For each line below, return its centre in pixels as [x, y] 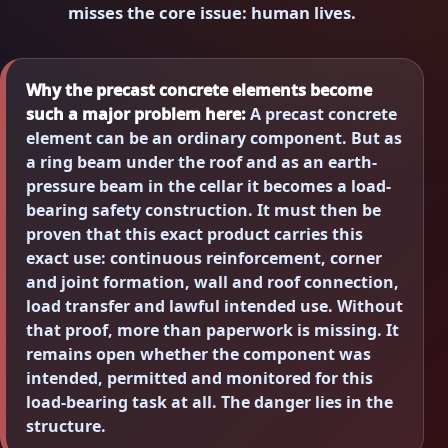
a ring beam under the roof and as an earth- [201, 162]
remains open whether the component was [198, 354]
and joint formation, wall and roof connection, [212, 282]
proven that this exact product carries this [194, 234]
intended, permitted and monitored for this [199, 378]
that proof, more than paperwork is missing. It [212, 330]
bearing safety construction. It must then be [203, 210]
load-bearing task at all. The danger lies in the [209, 402]
